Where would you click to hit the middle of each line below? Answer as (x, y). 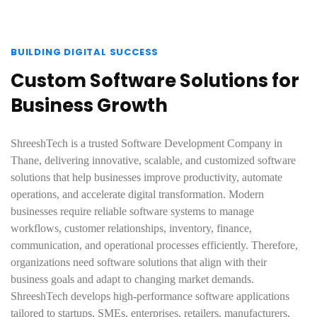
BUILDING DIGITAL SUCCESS (85, 52)
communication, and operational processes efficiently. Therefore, (154, 245)
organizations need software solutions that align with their (139, 262)
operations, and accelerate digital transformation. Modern (137, 194)
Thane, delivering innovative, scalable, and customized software (153, 160)
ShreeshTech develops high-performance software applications (150, 296)
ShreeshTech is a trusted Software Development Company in (146, 143)
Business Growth (89, 105)
